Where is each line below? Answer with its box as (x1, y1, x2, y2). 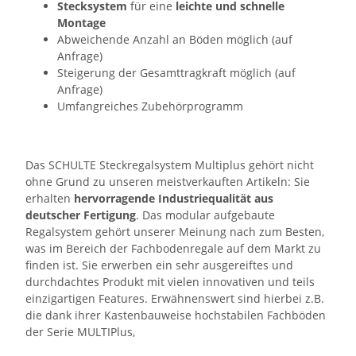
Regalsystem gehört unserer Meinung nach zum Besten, (25, 223, 324, 239)
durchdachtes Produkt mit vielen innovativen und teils (25, 273, 315, 289)
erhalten (25, 190, 74, 206)
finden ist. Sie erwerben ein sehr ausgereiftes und (25, 257, 293, 273)
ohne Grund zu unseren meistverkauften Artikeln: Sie (25, 173, 310, 189)
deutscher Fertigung (25, 207, 136, 222)
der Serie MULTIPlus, (25, 323, 138, 339)
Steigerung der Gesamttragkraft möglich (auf (57, 64, 296, 80)
